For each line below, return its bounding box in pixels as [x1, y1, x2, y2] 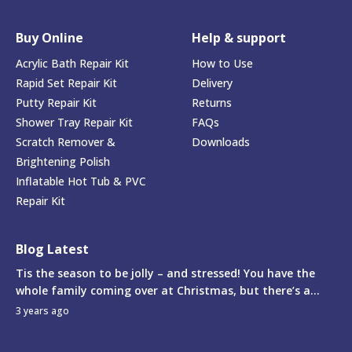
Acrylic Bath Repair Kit [16, 56, 129, 71]
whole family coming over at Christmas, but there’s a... [16, 283, 320, 299]
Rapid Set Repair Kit [16, 75, 117, 91]
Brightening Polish [16, 154, 110, 170]
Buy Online [16, 29, 83, 47]
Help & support [192, 29, 286, 47]
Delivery [192, 75, 233, 91]
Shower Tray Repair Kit [16, 115, 133, 130]
